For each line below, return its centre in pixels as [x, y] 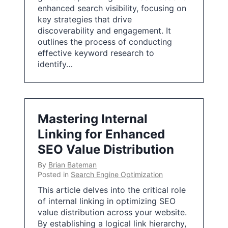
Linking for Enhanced [101, 134]
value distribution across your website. [112, 212]
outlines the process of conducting [105, 42]
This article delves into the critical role [112, 190]
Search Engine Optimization [117, 174]
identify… [55, 64]
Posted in [54, 174]
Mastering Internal [93, 119]
